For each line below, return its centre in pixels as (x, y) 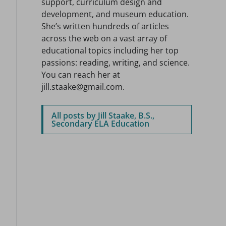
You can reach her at (81, 75)
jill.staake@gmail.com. (83, 87)
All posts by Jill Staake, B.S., (103, 116)
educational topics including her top (110, 50)
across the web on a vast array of (104, 38)
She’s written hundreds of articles (105, 26)
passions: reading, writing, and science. (116, 63)
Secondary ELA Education (100, 124)
